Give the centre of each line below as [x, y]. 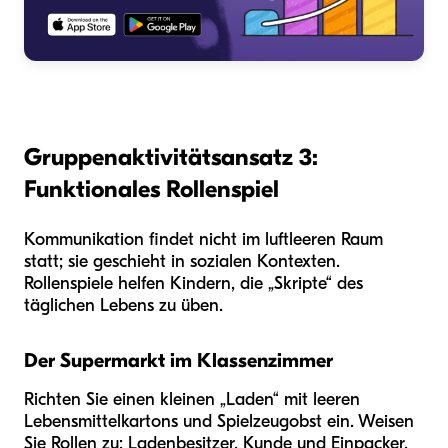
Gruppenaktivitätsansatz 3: [171, 157]
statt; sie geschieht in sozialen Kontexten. [182, 262]
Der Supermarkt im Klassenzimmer [178, 361]
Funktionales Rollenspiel [151, 189]
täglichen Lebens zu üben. [123, 306]
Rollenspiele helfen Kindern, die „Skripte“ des [193, 284]
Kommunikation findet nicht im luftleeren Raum [203, 240]
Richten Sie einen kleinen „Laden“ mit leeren [192, 400]
